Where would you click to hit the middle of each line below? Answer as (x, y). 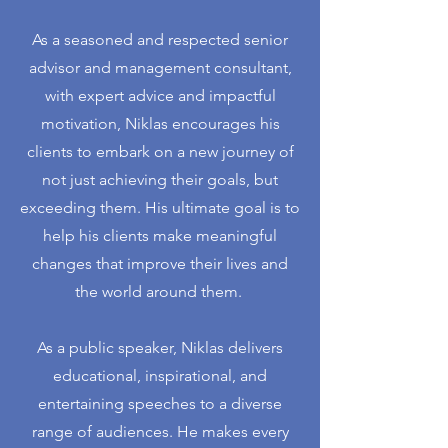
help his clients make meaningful (160, 235)
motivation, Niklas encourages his (160, 123)
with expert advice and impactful (160, 95)
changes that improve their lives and (160, 263)
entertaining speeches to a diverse (160, 403)
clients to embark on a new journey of (160, 151)
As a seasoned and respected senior (160, 39)
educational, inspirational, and (160, 375)
